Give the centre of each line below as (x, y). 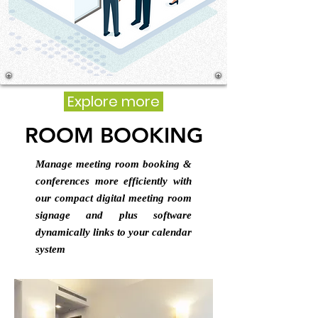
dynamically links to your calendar (114, 232)
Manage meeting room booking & (114, 164)
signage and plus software (114, 215)
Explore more (114, 102)
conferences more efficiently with (114, 181)
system (50, 249)
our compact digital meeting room (114, 198)
